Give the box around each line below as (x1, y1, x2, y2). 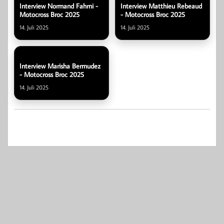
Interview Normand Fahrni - (19, 1, 98, 11)
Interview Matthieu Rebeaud (120, 1, 202, 11)
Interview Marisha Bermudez (19, 61, 100, 70)
